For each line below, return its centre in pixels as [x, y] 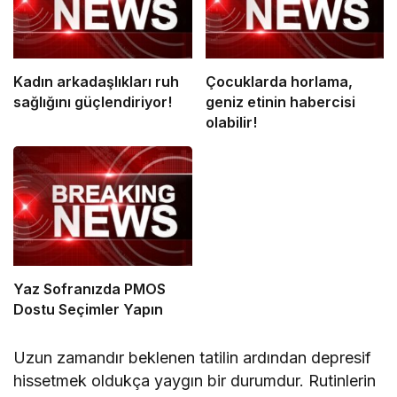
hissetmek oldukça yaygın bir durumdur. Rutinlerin [195, 380]
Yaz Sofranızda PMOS [90, 288]
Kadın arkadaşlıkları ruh [96, 82]
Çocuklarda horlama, [279, 82]
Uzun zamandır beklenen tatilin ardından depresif [193, 357]
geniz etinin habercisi [280, 102]
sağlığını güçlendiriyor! [93, 102]
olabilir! [231, 123]
